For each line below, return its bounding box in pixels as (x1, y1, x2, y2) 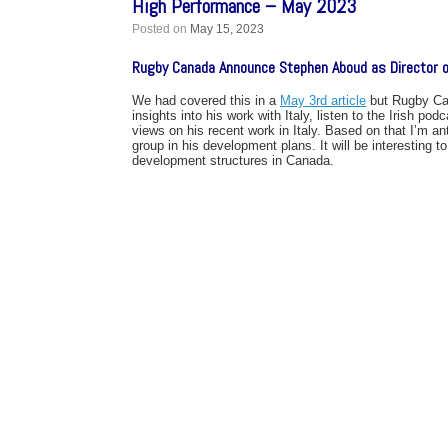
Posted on (140, 22, 190, 36)
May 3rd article (280, 93, 366, 108)
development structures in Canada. (132, 153, 334, 168)
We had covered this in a (132, 93, 280, 108)
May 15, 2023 (190, 22, 264, 36)
